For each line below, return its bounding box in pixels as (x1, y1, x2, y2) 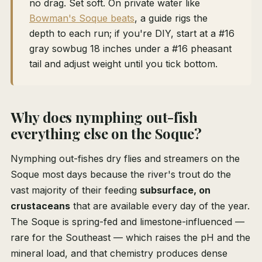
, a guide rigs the (135, 12, 208, 25)
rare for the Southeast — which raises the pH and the (11, 232, 250, 244)
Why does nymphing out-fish (11, 108, 198, 127)
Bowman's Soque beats (29, 12, 135, 25)
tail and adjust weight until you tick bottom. (29, 58, 218, 70)
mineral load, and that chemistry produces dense (11, 247, 227, 260)
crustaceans (11, 200, 70, 212)
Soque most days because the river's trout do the (11, 168, 231, 181)
